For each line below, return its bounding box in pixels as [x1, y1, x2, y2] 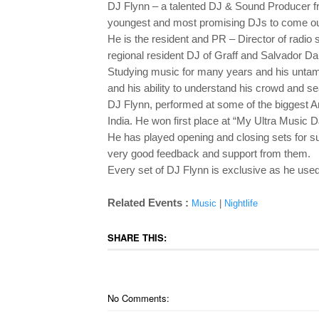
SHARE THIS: [107, 231, 167, 244]
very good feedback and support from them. [107, 147, 310, 159]
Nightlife [224, 198, 258, 209]
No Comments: [107, 291, 169, 305]
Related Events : [107, 197, 192, 209]
